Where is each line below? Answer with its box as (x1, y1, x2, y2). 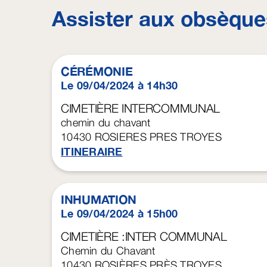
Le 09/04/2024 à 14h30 (61, 78, 178, 92)
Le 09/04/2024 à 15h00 (61, 206, 178, 220)
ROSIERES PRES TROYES (94, 130, 222, 143)
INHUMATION (61, 191, 136, 206)
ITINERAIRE (61, 144, 123, 158)
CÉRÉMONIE (61, 63, 133, 78)
